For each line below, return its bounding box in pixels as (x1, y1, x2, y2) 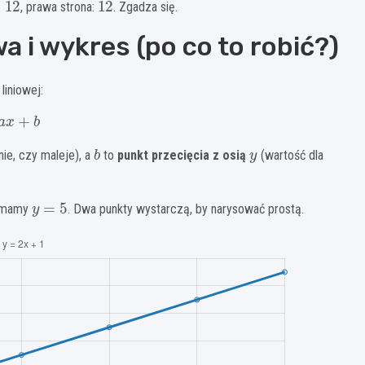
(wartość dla (257, 147, 323, 164)
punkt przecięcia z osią (117, 147, 250, 164)
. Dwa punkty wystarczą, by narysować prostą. (67, 201, 304, 218)
